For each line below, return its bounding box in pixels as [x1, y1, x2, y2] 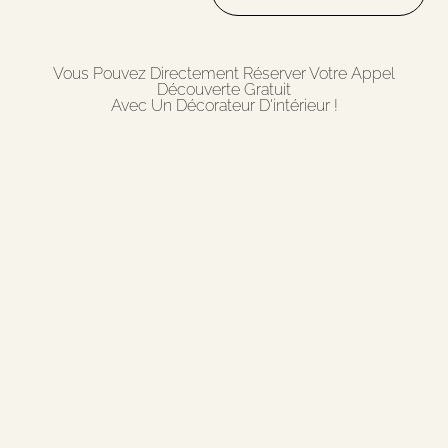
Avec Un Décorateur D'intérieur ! [110, 96, 338, 116]
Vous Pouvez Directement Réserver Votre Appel [53, 64, 395, 84]
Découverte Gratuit [157, 80, 291, 100]
